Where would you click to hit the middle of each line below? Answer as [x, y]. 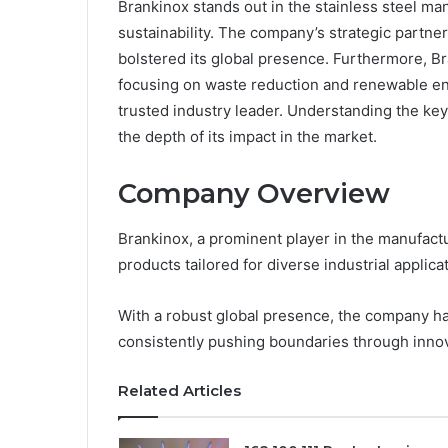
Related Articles [179, 390]
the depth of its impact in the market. [247, 137]
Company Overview [254, 194]
